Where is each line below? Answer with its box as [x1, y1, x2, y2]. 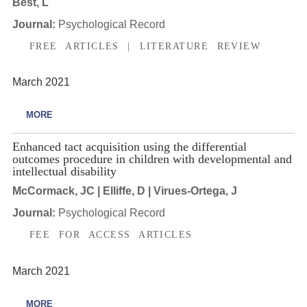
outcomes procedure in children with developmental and [12, 151, 292, 166]
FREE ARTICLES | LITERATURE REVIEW [29, 40, 261, 51]
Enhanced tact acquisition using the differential [12, 139, 247, 153]
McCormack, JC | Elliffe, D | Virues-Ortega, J [12, 185, 237, 197]
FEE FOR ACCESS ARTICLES [29, 229, 193, 241]
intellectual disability [12, 164, 116, 178]
